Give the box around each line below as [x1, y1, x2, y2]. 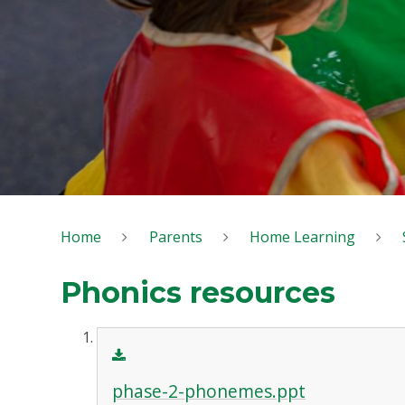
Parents [148, 226, 202, 247]
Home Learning [249, 226, 355, 247]
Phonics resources [61, 275, 336, 311]
